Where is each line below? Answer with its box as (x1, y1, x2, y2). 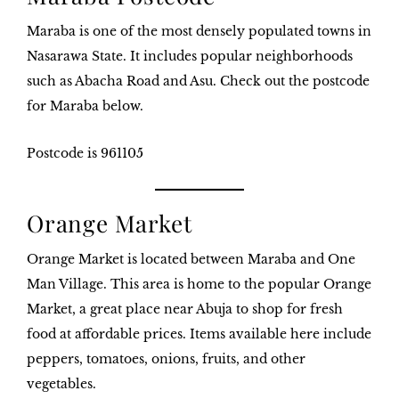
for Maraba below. (27, 98, 143, 115)
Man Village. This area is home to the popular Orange (27, 276, 371, 293)
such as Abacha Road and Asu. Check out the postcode (27, 73, 370, 90)
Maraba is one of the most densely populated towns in (27, 23, 371, 40)
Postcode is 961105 (27, 145, 143, 162)
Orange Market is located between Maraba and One (27, 251, 355, 268)
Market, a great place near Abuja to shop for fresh (27, 301, 343, 318)
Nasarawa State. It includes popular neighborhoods (27, 48, 353, 65)
